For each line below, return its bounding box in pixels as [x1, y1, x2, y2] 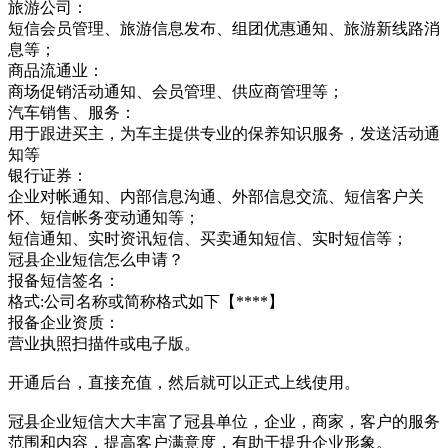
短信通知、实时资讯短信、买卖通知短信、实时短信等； [8, 229, 408, 247]
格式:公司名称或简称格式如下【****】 [8, 292, 284, 310]
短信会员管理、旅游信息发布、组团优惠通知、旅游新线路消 [8, 19, 440, 37]
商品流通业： [8, 61, 104, 79]
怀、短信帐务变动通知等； [8, 208, 200, 226]
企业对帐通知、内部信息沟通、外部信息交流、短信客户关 [8, 187, 424, 205]
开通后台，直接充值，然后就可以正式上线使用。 [8, 373, 360, 391]
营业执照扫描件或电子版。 [8, 334, 200, 352]
